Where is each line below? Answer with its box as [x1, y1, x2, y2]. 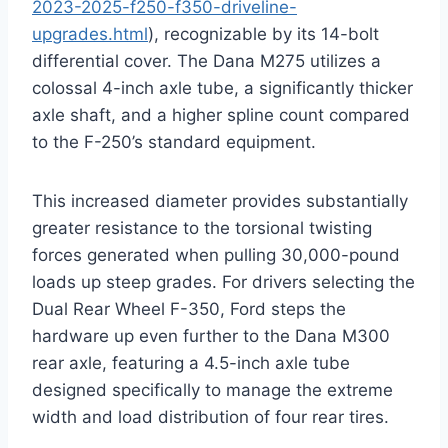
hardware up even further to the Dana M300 [32, 325, 390, 346]
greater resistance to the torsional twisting [32, 217, 372, 238]
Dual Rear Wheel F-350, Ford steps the [32, 298, 346, 319]
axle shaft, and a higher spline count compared [32, 104, 410, 125]
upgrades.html [32, 23, 148, 44]
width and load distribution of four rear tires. [32, 406, 389, 427]
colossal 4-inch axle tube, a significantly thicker [32, 77, 413, 98]
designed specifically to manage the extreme [32, 379, 393, 400]
